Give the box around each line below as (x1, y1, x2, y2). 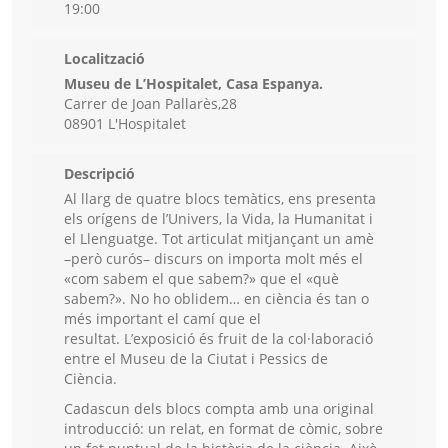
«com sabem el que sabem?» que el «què (64, 269, 339, 289)
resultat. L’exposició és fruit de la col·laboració (64, 329, 373, 349)
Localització (64, 49, 145, 69)
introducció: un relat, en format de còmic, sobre (64, 419, 383, 439)
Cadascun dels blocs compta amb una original (64, 399, 374, 419)
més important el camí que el (64, 309, 261, 329)
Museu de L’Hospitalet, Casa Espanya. (64, 74, 323, 94)
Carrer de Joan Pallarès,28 (64, 94, 237, 114)
